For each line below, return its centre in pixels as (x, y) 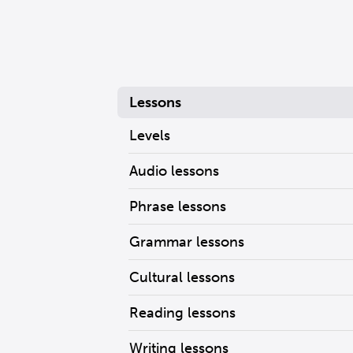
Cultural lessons (182, 277)
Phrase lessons (177, 206)
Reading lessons (182, 313)
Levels (149, 136)
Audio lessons (174, 171)
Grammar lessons (186, 242)
